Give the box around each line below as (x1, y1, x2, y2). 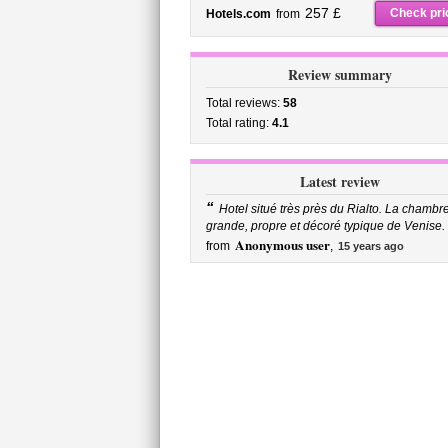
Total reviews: (205, 96, 283, 110)
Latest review (299, 171, 380, 192)
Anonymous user (234, 235, 330, 255)
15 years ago (337, 240, 404, 252)
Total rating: (205, 116, 272, 130)
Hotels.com (205, 7, 271, 21)
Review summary (287, 64, 392, 85)
